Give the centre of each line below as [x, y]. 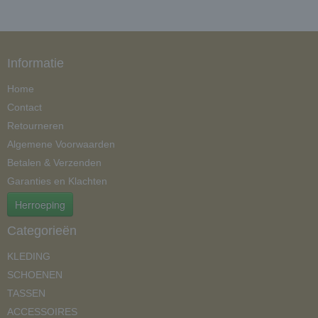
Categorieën [42, 231]
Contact [24, 107]
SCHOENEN [35, 275]
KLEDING [29, 256]
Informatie [35, 63]
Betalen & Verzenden [54, 163]
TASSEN [26, 293]
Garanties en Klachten [57, 181]
